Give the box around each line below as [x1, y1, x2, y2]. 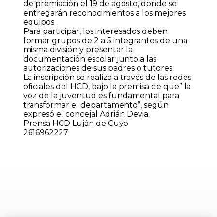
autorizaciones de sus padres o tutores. [23, 63, 174, 73]
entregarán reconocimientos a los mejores [23, 8, 186, 18]
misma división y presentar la [23, 45, 133, 55]
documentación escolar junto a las [23, 54, 156, 64]
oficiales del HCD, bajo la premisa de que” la [23, 82, 191, 92]
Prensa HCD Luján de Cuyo [23, 119, 128, 128]
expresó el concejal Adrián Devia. [23, 109, 150, 119]
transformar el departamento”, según [23, 100, 169, 110]
